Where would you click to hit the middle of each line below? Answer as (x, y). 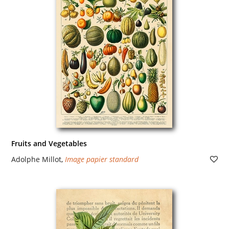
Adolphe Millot (36, 159)
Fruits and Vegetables (49, 143)
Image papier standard (101, 159)
